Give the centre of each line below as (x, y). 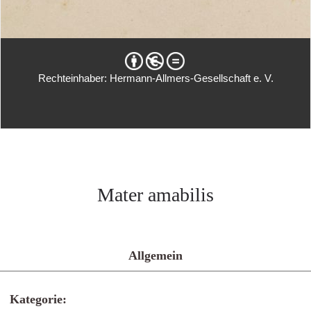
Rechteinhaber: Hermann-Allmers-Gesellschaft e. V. (155, 78)
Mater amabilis (155, 195)
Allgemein (155, 255)
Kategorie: (38, 299)
